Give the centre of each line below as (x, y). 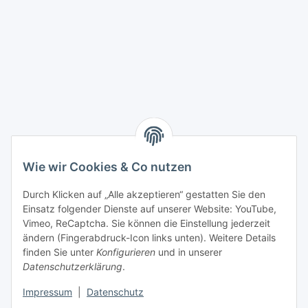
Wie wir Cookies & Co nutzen (107, 167)
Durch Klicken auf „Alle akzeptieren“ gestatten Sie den (144, 195)
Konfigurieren (126, 252)
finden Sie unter (59, 252)
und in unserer (189, 252)
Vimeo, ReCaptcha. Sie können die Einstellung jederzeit (146, 223)
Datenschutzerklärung (73, 267)
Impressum (47, 292)
